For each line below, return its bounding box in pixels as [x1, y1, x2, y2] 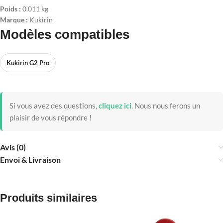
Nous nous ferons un [133, 101, 200, 111]
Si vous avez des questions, [9, 101, 97, 111]
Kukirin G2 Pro [6, 59, 49, 67]
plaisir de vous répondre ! [9, 113, 92, 122]
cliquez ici [99, 101, 131, 111]
